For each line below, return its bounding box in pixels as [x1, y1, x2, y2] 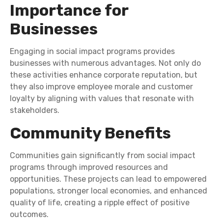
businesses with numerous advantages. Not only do [10, 58, 201, 68]
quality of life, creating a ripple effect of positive [10, 198, 190, 208]
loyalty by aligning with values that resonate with [10, 94, 194, 104]
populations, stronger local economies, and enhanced [10, 186, 207, 196]
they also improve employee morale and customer [10, 82, 193, 92]
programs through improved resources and [10, 163, 168, 172]
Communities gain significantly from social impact [10, 151, 195, 161]
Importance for [10, 1, 128, 20]
